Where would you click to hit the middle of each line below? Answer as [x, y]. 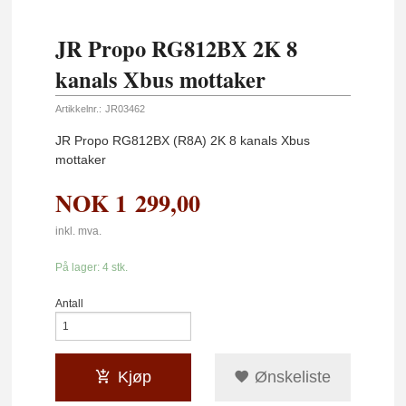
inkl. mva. [79, 231]
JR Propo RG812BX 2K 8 [177, 48]
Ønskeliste [291, 377]
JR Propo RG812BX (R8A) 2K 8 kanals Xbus [183, 141]
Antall [70, 303]
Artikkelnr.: [79, 108]
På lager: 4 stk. [92, 268]
